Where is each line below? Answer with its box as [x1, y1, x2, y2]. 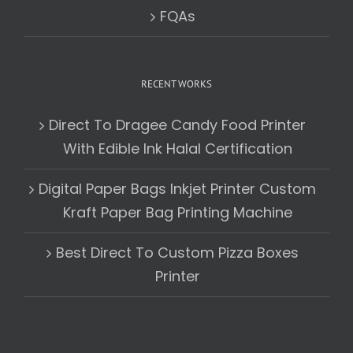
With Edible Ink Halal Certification [62, 139, 292, 159]
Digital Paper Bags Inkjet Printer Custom [39, 179, 316, 199]
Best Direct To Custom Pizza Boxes [56, 243, 299, 263]
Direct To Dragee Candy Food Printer [49, 115, 306, 136]
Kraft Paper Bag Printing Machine [62, 203, 292, 223]
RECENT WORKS [141, 77, 212, 91]
